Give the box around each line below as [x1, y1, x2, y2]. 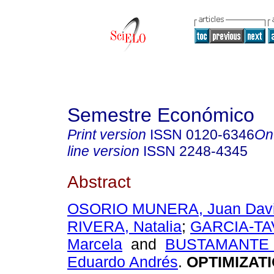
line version [67, 143, 139, 159]
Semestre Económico [67, 104, 254, 126]
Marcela [67, 235, 122, 253]
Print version [67, 127, 146, 143]
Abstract [67, 171, 131, 191]
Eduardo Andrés [67, 253, 178, 271]
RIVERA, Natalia [67, 218, 182, 235]
